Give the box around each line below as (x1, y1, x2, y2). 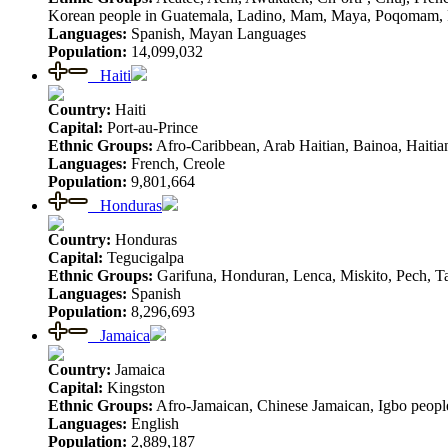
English (127, 414, 179, 432)
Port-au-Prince (103, 118, 198, 136)
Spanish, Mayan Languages (127, 24, 306, 42)
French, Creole (127, 154, 225, 172)
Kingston (103, 378, 165, 396)
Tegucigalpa (103, 248, 184, 266)
